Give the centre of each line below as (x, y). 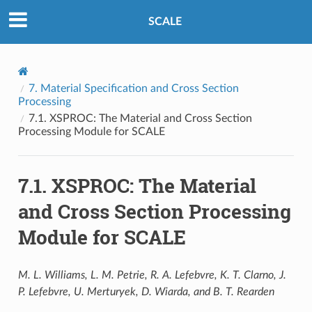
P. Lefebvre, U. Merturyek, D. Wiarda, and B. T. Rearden (146, 291)
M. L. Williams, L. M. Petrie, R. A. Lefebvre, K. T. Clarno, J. (152, 275)
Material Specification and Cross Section (139, 88)
